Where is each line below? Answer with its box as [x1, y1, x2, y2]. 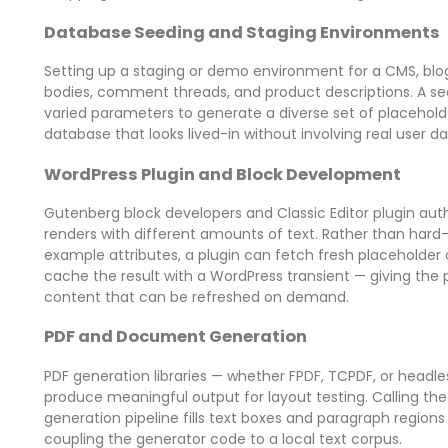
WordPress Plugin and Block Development [43, 162, 401, 186]
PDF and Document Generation [43, 325, 307, 349]
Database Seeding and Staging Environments [43, 20, 440, 44]
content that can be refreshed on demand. [43, 286, 349, 307]
